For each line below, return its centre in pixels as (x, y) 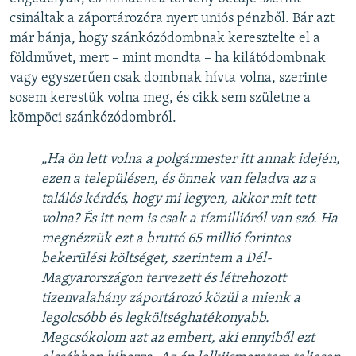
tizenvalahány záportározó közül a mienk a (171, 299)
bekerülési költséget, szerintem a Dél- (157, 259)
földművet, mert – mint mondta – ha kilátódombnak (168, 59)
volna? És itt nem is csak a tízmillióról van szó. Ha (190, 219)
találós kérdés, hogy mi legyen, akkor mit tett (178, 199)
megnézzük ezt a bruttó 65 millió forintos (166, 239)
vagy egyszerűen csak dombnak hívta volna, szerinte (168, 79)
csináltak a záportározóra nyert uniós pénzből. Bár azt (172, 19)
